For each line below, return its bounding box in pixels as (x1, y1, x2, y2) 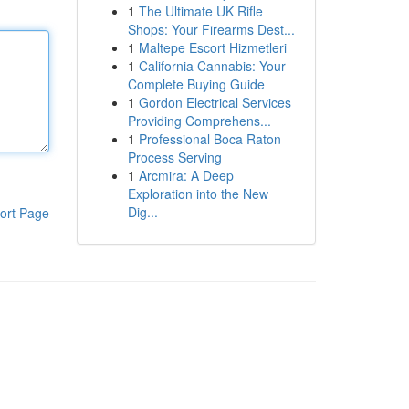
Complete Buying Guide (127, 75, 265, 93)
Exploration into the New (127, 184, 268, 203)
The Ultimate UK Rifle (138, 2, 263, 20)
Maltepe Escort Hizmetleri (138, 38, 287, 57)
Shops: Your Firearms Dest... (127, 20, 295, 38)
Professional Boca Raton (138, 130, 281, 148)
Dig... (127, 203, 158, 221)
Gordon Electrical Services (138, 93, 291, 111)
